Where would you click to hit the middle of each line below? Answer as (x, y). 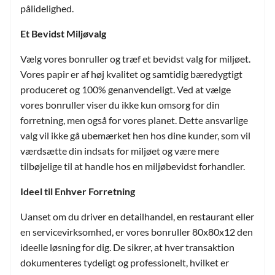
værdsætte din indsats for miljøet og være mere (120, 150)
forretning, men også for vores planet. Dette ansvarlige (134, 120)
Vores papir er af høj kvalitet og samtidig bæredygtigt (131, 74)
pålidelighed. (47, 8)
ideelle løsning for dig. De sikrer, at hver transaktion (127, 247)
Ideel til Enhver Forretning (78, 191)
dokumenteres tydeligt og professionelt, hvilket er (125, 262)
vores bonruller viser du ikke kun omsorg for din (120, 104)
